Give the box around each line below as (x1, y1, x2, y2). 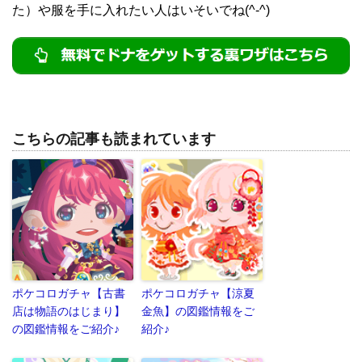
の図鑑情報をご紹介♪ (12, 322, 120, 335)
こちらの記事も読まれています (12, 130, 216, 147)
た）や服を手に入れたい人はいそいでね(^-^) (12, 3, 270, 18)
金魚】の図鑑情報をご (141, 304, 255, 318)
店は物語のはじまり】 (12, 304, 125, 318)
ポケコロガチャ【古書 (12, 286, 125, 300)
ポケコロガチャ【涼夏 (141, 286, 255, 300)
